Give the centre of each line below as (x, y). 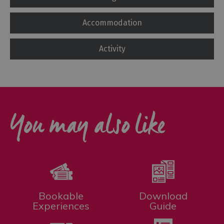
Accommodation (112, 23)
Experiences (61, 206)
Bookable (61, 196)
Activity (112, 49)
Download (163, 196)
